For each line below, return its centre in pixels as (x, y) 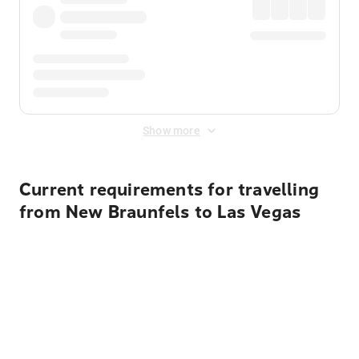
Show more (171, 131)
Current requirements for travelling (169, 190)
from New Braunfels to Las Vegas (160, 212)
